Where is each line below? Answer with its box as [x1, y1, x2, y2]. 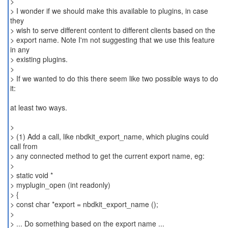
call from [10, 141, 38, 151]
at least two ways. [10, 102, 67, 112]
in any [10, 44, 30, 54]
